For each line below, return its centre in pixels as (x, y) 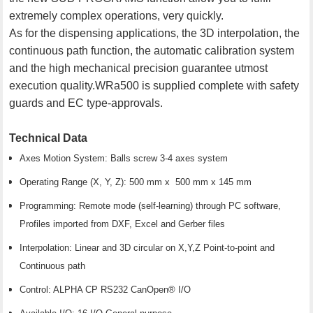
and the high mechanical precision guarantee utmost (139, 68)
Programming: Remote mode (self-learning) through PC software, (151, 205)
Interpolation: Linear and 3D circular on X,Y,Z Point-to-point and (147, 247)
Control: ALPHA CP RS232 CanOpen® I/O (107, 289)
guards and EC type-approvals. (90, 103)
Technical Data (49, 138)
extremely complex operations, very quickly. (118, 15)
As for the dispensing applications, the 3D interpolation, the (155, 33)
